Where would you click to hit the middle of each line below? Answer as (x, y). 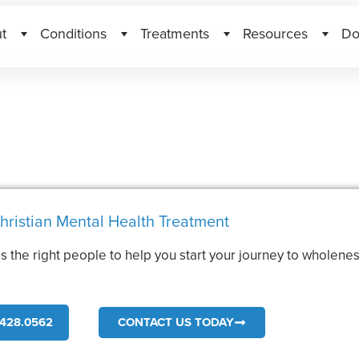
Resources (275, 33)
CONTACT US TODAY (176, 322)
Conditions (73, 33)
